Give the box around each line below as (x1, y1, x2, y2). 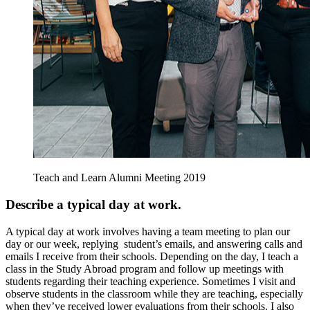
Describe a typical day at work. (6, 197, 181, 212)
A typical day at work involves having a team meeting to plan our (6, 225, 290, 237)
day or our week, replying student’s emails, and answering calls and (6, 237, 302, 250)
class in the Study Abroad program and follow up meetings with (6, 262, 284, 275)
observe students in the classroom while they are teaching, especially (6, 287, 303, 300)
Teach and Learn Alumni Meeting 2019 (33, 172, 206, 184)
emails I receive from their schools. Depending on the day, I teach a (6, 250, 298, 262)
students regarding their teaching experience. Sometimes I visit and (6, 275, 295, 287)
